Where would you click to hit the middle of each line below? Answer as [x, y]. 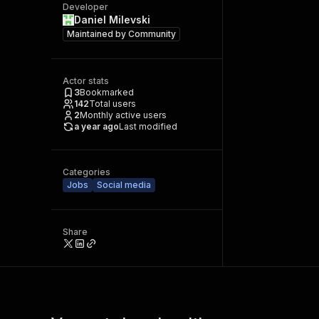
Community [152, 34]
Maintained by [98, 34]
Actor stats [86, 81]
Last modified [148, 126]
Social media [124, 185]
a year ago [96, 126]
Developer [85, 7]
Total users [113, 104]
